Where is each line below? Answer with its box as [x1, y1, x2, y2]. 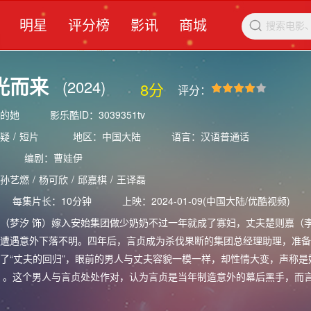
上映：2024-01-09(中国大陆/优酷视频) [121, 194, 290, 208]
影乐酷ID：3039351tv [49, 108, 145, 121]
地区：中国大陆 [72, 129, 141, 143]
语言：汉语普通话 [171, 129, 249, 143]
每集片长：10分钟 [12, 194, 92, 208]
